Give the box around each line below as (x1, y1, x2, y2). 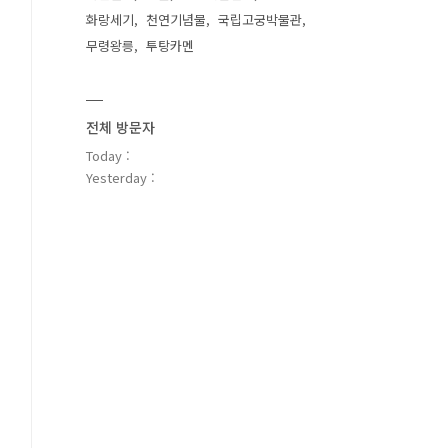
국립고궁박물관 (218, 10, 302, 29)
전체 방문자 (86, 117, 155, 137)
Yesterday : (86, 168, 155, 187)
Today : (86, 146, 130, 165)
